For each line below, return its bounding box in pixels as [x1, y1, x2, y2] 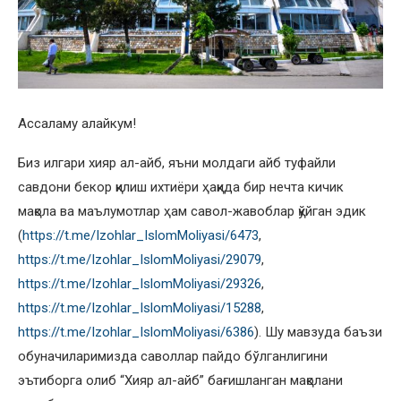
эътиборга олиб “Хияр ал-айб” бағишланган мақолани [18, 371, 343, 388]
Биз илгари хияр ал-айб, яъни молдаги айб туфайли [18, 154, 336, 171]
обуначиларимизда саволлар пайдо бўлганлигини [18, 347, 328, 364]
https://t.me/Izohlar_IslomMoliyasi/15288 [18, 299, 261, 316]
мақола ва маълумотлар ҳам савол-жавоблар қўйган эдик [18, 202, 366, 219]
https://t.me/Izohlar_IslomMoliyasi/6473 [22, 226, 259, 243]
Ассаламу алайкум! [18, 115, 136, 132]
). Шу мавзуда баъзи [254, 323, 382, 340]
